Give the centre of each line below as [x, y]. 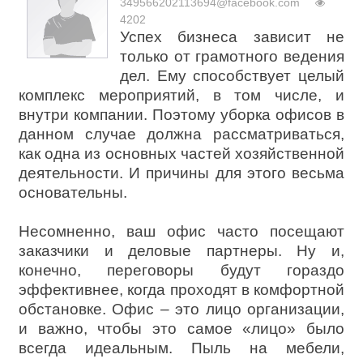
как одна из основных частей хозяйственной [181, 154]
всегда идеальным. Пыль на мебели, [181, 348]
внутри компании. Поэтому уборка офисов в [181, 115]
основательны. [73, 192]
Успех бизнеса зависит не [232, 37]
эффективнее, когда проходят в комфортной [181, 290]
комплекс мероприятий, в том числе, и [181, 95]
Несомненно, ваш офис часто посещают [181, 231]
